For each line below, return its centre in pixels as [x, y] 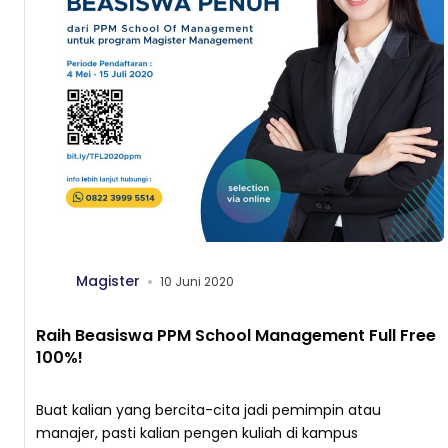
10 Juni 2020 [197, 282]
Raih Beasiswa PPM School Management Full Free [236, 336]
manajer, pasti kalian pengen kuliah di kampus [197, 433]
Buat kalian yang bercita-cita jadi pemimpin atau [208, 410]
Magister [108, 281]
